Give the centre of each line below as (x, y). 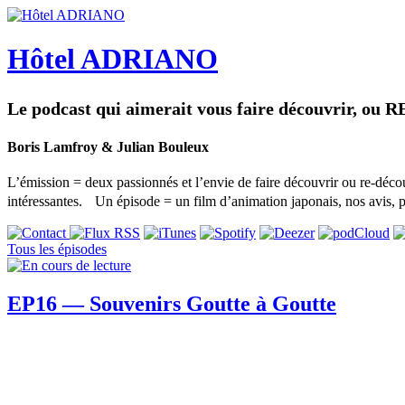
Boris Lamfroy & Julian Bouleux (108, 147)
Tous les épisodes (57, 250)
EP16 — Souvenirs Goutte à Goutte (172, 304)
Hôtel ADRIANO (113, 59)
